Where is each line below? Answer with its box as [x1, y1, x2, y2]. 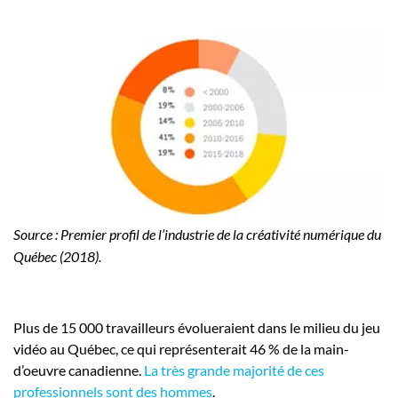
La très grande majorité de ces [144, 362, 324, 379]
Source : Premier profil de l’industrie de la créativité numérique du [13, 226, 381, 243]
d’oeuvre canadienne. [13, 362, 144, 379]
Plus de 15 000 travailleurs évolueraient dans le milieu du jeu [13, 319, 380, 337]
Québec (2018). [13, 248, 101, 266]
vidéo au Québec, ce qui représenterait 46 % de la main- [13, 340, 349, 358]
